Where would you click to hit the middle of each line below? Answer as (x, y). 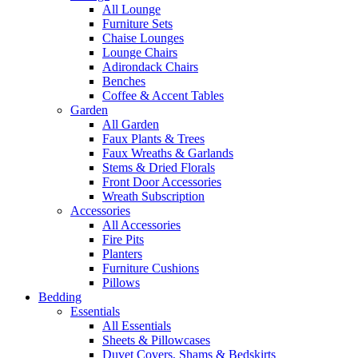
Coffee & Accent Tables (163, 95)
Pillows (121, 282)
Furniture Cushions (151, 268)
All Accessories (141, 225)
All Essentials (137, 325)
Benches (124, 81)
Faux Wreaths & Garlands (168, 153)
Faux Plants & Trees (153, 138)
